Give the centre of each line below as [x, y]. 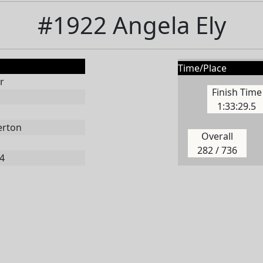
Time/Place [202, 68]
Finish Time [237, 92]
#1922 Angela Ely [131, 25]
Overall [217, 136]
